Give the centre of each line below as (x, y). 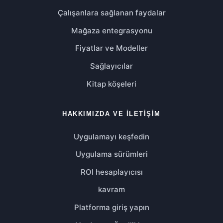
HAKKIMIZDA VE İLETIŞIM (111, 113)
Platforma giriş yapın (111, 207)
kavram (111, 190)
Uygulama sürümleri (111, 154)
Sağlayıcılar (111, 66)
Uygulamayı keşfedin (111, 136)
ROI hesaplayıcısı (111, 172)
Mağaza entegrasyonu (111, 30)
